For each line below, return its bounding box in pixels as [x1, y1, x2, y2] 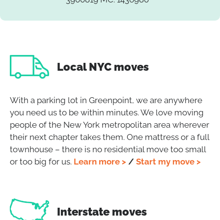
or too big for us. [10, 156, 74, 166]
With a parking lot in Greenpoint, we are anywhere [10, 95, 202, 105]
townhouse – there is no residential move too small [10, 144, 206, 154]
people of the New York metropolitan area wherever [10, 119, 209, 130]
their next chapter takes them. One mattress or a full [10, 132, 209, 142]
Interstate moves [57, 205, 147, 218]
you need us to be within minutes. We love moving [10, 107, 204, 117]
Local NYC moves [57, 60, 149, 73]
